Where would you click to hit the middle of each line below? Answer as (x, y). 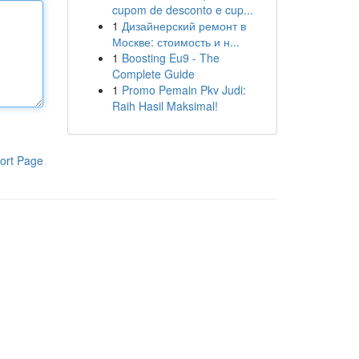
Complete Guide (153, 74)
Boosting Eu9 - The (170, 58)
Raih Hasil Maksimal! (165, 106)
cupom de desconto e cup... (182, 10)
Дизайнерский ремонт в (184, 26)
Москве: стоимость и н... (175, 42)
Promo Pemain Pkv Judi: (184, 90)
